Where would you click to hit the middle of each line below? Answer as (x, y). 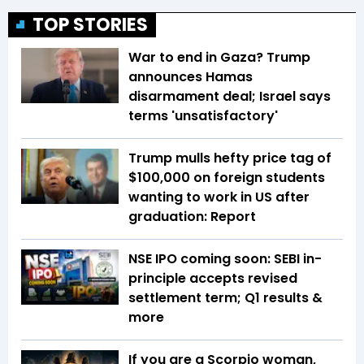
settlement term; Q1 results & (225, 298)
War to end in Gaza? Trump (219, 58)
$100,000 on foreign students (227, 178)
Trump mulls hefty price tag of (230, 158)
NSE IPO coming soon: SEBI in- (225, 259)
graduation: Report (192, 217)
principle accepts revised (213, 279)
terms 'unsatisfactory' (203, 116)
